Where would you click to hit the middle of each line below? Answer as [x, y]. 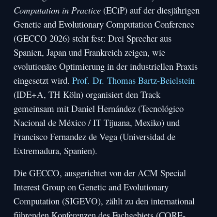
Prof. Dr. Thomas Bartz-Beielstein [134, 80]
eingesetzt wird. [43, 80]
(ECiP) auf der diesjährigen [150, 10]
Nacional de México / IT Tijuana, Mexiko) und [97, 123]
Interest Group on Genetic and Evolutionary [91, 187]
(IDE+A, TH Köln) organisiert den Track [87, 94]
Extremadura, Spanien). [56, 151]
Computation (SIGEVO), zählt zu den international [104, 201]
